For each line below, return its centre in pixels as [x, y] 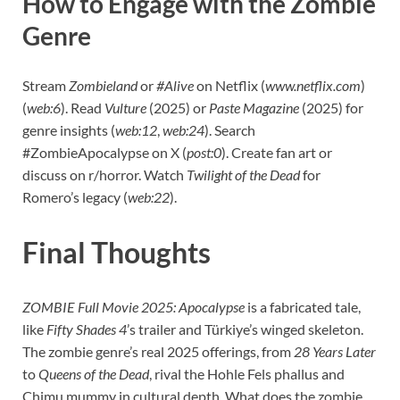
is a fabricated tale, [303, 307]
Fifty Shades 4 [87, 329]
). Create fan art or [277, 152]
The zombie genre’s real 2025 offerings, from [158, 352]
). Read [83, 107]
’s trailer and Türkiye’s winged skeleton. [245, 329]
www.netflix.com [313, 85]
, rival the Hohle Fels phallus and [247, 374]
